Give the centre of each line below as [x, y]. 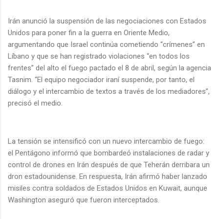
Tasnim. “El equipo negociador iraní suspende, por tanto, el [101, 79]
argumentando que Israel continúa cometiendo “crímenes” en [106, 44]
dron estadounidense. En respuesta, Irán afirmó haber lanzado [108, 176]
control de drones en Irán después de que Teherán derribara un [109, 164]
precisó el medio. [37, 103]
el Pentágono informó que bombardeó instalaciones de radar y [109, 153]
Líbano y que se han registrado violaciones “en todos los [99, 56]
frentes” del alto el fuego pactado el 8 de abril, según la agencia [109, 68]
